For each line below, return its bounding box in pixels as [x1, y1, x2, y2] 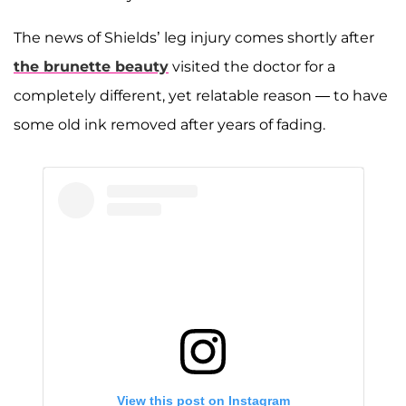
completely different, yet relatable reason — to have [14, 86, 388, 104]
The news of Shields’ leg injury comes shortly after [14, 28, 374, 46]
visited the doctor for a [169, 57, 335, 75]
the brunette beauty [14, 57, 169, 75]
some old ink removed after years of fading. [14, 115, 329, 133]
